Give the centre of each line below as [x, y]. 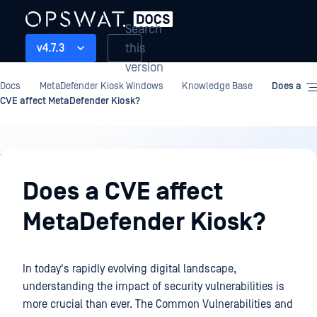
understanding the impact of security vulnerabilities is [154, 287]
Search [144, 29]
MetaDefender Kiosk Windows [101, 86]
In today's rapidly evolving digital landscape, [129, 269]
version [144, 67]
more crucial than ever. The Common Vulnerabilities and [158, 304]
